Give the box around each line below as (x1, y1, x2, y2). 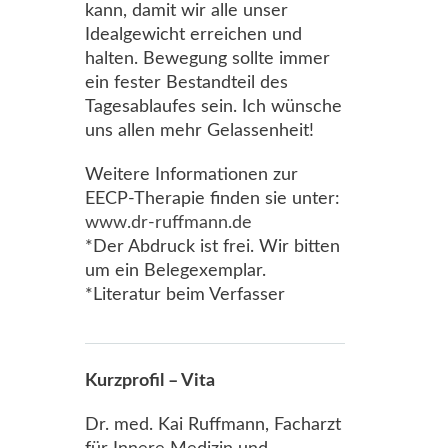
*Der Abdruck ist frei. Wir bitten (85, 238, 340, 256)
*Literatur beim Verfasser (85, 286, 285, 304)
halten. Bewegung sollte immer (85, 50, 330, 68)
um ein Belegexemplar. (85, 262, 266, 280)
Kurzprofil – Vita (85, 372, 215, 390)
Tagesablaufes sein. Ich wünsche (85, 98, 342, 116)
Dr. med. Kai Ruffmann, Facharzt (85, 416, 341, 434)
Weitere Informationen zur (85, 166, 298, 184)
